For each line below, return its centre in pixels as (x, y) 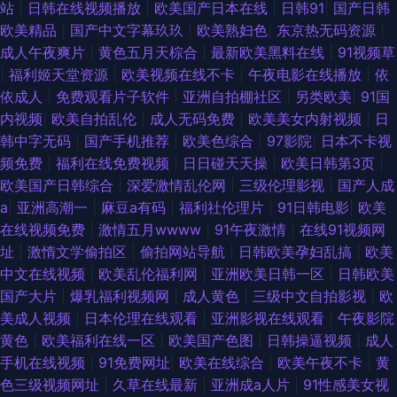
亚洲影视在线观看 (270, 319)
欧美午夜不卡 (322, 363)
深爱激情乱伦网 (179, 186)
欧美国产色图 (213, 341)
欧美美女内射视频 (307, 119)
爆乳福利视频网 (122, 296)
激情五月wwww (152, 230)
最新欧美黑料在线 (270, 53)
